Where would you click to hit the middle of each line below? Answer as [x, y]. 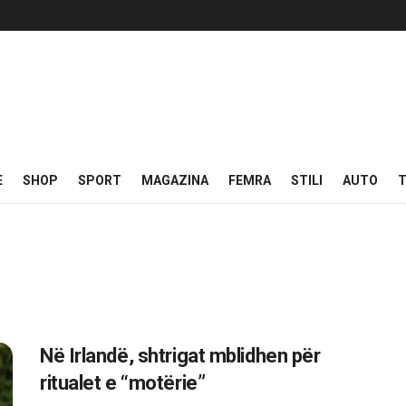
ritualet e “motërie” [123, 383]
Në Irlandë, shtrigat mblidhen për [180, 356]
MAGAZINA [175, 180]
